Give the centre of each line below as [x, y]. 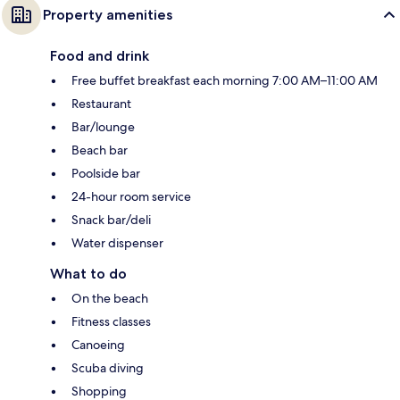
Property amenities [108, 14]
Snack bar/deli [111, 219]
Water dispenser [117, 242]
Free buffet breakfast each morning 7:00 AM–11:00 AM [225, 80]
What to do [88, 273]
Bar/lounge [103, 126]
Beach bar [100, 150]
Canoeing [98, 344]
